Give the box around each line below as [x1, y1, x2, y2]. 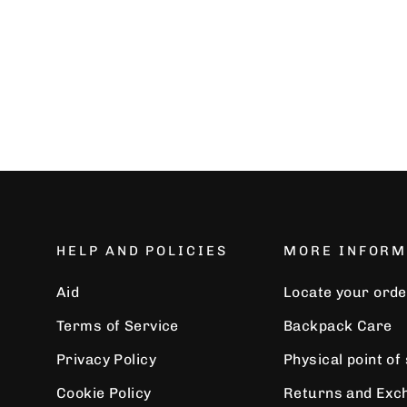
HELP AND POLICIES [56, 242, 228, 259]
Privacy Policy [56, 351, 156, 369]
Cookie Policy [56, 384, 152, 402]
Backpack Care [283, 316, 392, 334]
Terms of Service [56, 316, 179, 334]
